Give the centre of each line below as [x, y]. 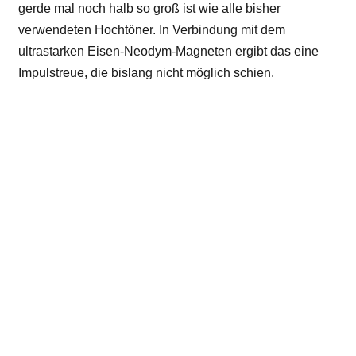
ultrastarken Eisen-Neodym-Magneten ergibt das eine [168, 51]
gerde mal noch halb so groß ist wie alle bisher [149, 8]
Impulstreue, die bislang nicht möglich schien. [146, 73]
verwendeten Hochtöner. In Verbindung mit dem [152, 30]
